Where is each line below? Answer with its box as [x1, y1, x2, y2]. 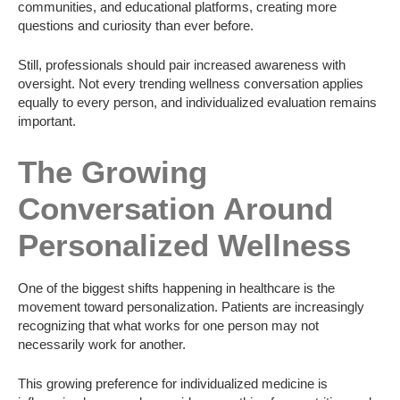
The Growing [18, 154, 207, 189]
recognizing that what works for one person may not [18, 318, 319, 334]
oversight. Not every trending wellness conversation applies [18, 75, 363, 91]
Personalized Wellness [18, 227, 351, 262]
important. [18, 112, 76, 129]
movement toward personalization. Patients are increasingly [18, 299, 364, 315]
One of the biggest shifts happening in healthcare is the [18, 280, 335, 296]
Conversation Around [18, 190, 333, 226]
